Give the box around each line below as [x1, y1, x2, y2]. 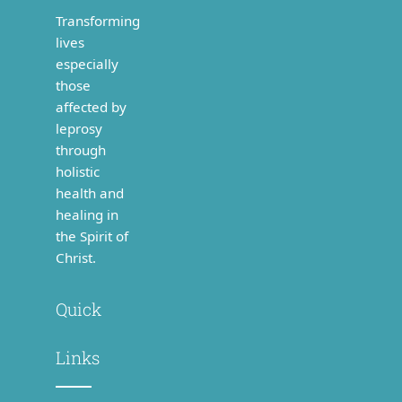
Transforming [55, 11, 140, 30]
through [55, 140, 106, 159]
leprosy [55, 118, 102, 137]
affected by [55, 97, 127, 116]
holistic [55, 162, 100, 180]
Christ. [55, 248, 96, 267]
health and [55, 183, 124, 202]
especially [55, 54, 118, 73]
